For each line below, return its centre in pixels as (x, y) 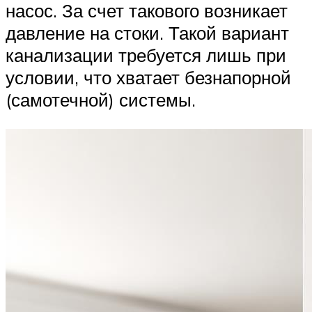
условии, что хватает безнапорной (148, 78)
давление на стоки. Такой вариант (147, 33)
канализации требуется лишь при (146, 55)
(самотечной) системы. (101, 100)
